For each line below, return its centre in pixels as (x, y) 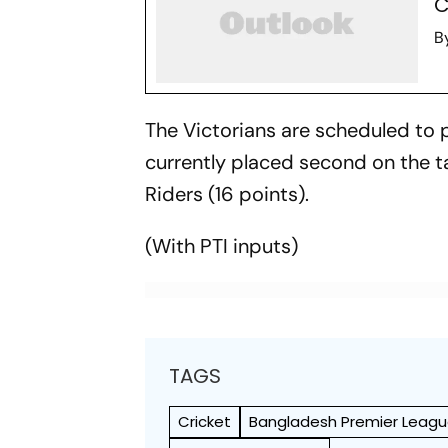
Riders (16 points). (227, 194)
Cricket (205, 421)
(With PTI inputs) (222, 246)
